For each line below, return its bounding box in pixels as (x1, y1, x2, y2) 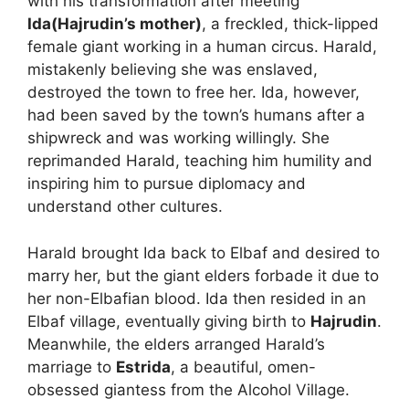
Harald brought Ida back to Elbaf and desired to (27, 243, 380, 262)
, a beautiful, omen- (171, 357, 316, 376)
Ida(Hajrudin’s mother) (27, 15, 202, 34)
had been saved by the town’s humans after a (27, 106, 365, 125)
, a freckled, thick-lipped (202, 15, 379, 34)
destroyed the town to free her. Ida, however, (27, 83, 360, 102)
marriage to (27, 357, 116, 376)
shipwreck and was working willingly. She (27, 129, 330, 148)
